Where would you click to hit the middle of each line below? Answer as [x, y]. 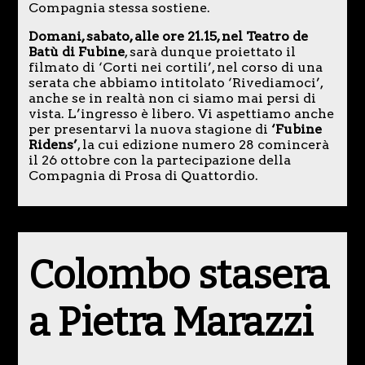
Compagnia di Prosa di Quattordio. [143, 176]
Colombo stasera [178, 276]
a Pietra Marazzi [170, 323]
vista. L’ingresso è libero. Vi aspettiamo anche [181, 114]
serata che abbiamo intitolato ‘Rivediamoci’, [175, 83]
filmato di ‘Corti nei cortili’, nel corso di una [175, 68]
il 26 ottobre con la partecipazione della [159, 161]
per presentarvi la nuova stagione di [150, 130]
